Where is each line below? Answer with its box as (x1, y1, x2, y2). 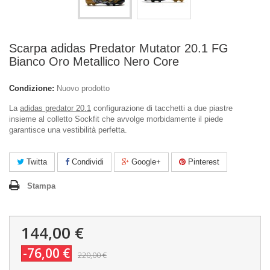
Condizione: (9, 84, 54, 93)
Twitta (24, 157, 47, 166)
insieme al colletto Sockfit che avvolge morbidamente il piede (9, 115, 223, 124)
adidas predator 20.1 (20, 104, 91, 113)
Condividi (69, 157, 104, 166)
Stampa (27, 181, 55, 190)
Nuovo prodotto (57, 84, 110, 93)
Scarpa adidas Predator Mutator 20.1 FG (9, 42, 228, 55)
